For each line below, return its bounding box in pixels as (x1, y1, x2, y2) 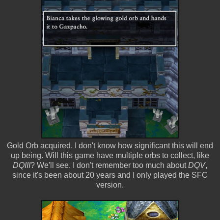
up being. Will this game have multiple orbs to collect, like (11, 151, 209, 160)
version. (96, 180, 124, 189)
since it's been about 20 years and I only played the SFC (12, 170, 208, 179)
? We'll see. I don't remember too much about (30, 161, 188, 169)
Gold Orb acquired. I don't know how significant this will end (7, 141, 213, 150)
